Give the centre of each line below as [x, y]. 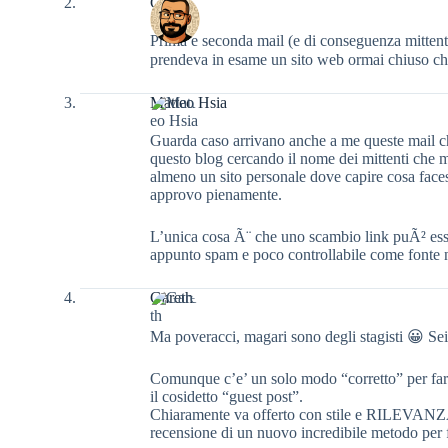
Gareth [171, 297]
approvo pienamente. [216, 194]
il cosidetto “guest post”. [226, 396]
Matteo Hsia [188, 102]
